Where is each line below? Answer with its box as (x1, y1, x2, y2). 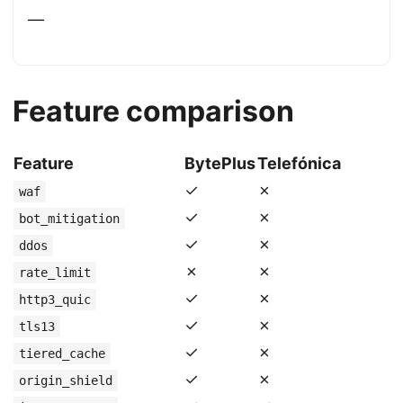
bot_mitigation (19, 211, 120, 226)
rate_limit (19, 265, 91, 280)
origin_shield (19, 373, 112, 388)
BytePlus (184, 154, 255, 173)
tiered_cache (19, 346, 105, 361)
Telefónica (257, 154, 341, 173)
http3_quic (19, 292, 91, 307)
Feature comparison (13, 94, 294, 129)
